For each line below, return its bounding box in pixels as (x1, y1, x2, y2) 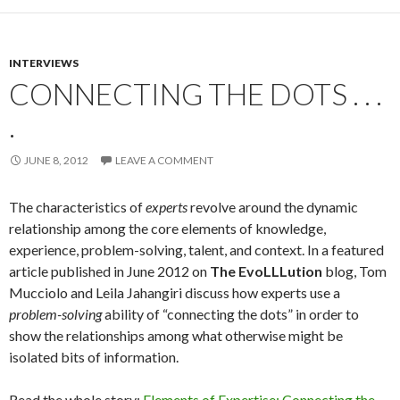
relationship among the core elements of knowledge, (9, 219, 326, 237)
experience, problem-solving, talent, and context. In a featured (9, 240, 384, 258)
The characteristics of (9, 197, 146, 215)
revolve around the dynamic (187, 197, 358, 215)
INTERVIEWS (9, 55, 79, 70)
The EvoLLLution (210, 262, 322, 279)
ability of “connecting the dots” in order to (102, 304, 359, 322)
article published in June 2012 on (9, 262, 210, 279)
